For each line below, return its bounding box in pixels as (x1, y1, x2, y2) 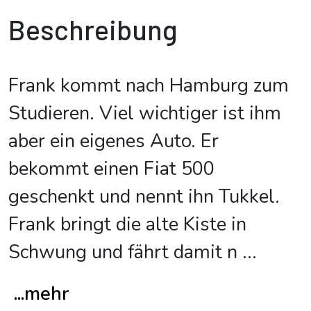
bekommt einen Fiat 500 (8, 156, 215, 182)
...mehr (14, 281, 69, 307)
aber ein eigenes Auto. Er (8, 128, 219, 154)
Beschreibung (8, 12, 178, 46)
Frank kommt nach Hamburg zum (8, 73, 289, 99)
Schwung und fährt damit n (8, 239, 237, 265)
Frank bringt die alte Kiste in (8, 212, 246, 237)
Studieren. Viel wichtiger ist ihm (8, 101, 281, 126)
